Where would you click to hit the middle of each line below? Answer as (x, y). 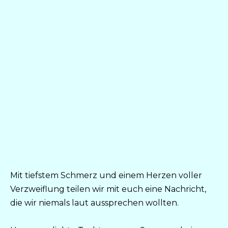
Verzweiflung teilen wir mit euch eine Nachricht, (108, 189)
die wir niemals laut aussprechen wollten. (94, 203)
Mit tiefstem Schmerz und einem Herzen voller (106, 175)
